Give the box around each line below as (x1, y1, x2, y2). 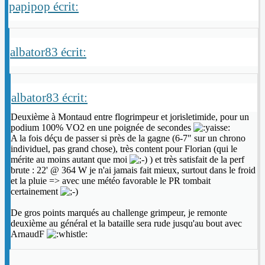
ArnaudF (11, 229, 47, 240)
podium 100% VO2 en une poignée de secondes (11, 122, 193, 133)
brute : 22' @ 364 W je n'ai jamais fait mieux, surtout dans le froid (11, 165, 256, 176)
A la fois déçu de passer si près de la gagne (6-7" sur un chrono (11, 133, 245, 144)
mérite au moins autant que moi (11, 154, 130, 165)
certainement (11, 186, 60, 197)
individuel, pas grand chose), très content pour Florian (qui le (11, 144, 237, 154)
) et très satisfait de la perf (147, 154, 244, 165)
